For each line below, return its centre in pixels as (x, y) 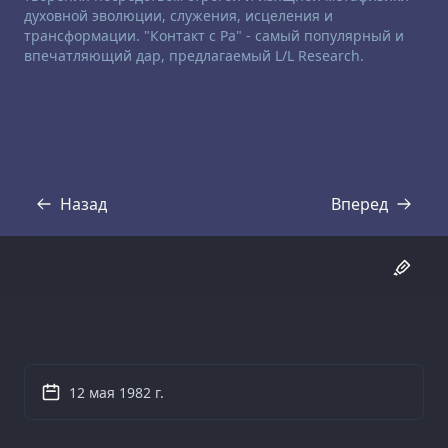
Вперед (359, 203)
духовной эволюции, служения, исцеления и (178, 16)
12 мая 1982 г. (116, 393)
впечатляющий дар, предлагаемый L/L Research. (194, 56)
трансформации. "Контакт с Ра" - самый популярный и (214, 36)
